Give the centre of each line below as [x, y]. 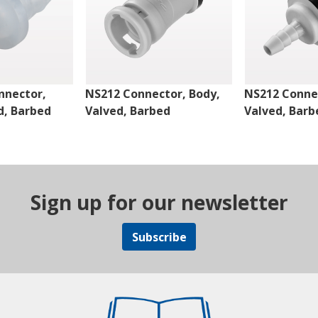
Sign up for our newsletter [159, 203]
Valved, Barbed [127, 111]
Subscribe [159, 237]
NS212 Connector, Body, [152, 94]
